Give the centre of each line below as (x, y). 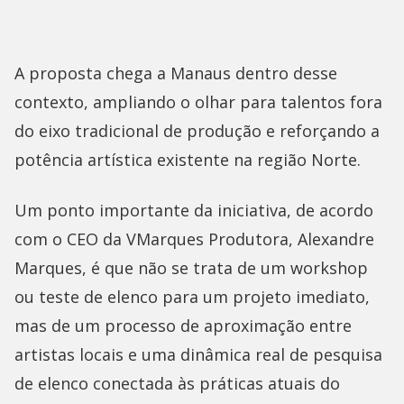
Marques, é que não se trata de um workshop (191, 267)
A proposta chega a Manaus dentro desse (176, 73)
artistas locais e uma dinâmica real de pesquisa (198, 354)
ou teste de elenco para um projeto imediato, (192, 296)
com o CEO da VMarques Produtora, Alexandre (194, 239)
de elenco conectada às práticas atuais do (177, 383)
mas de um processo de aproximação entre (183, 325)
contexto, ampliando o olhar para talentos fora (198, 101)
